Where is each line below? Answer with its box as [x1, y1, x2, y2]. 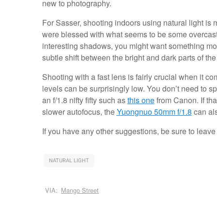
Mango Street [61, 186, 99, 195]
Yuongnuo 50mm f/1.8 [116, 106, 192, 118]
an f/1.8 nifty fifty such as [42, 94, 127, 106]
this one [127, 94, 155, 106]
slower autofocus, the [42, 106, 117, 118]
